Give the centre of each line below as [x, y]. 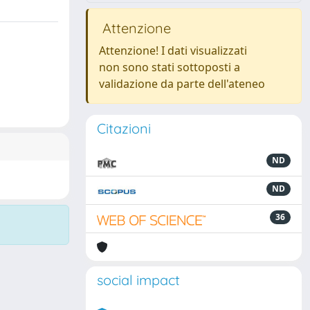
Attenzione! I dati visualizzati [173, 51]
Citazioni [124, 128]
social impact [138, 280]
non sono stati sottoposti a [170, 67]
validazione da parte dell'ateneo [182, 84]
